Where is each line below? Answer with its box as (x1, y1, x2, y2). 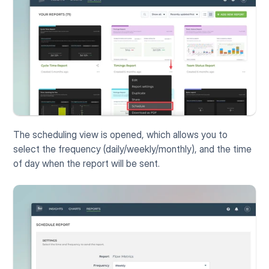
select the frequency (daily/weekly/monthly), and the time (13, 143, 252, 156)
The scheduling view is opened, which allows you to (13, 128, 228, 141)
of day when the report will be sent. (13, 157, 160, 170)
